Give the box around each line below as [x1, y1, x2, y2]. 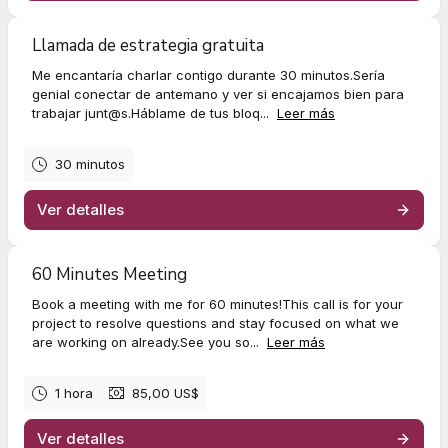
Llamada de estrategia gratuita [32, 33, 264, 57]
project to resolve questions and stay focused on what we [32, 314, 399, 331]
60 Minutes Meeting [32, 262, 187, 286]
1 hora [55, 384, 93, 401]
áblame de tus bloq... [140, 104, 273, 121]
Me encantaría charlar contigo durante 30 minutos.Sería [32, 66, 385, 83]
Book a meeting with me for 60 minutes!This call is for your [32, 295, 403, 312]
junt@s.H [85, 104, 140, 121]
